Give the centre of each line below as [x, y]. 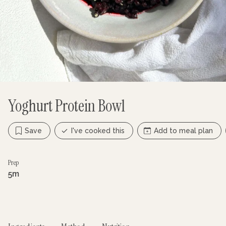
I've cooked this [98, 131]
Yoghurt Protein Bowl [67, 106]
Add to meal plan [183, 131]
